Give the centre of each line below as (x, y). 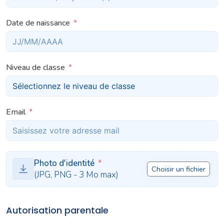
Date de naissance (38, 23)
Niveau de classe (35, 67)
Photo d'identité (64, 163)
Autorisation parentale (57, 210)
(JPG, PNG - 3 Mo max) (76, 174)
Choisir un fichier (178, 169)
